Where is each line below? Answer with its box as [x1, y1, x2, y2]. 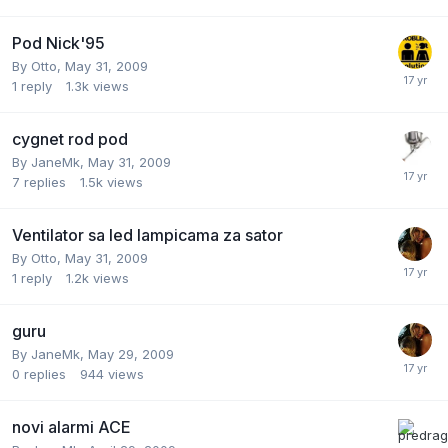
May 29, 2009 [88, 345, 174, 362]
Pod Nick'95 [12, 32, 105, 53]
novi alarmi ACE [12, 416, 131, 437]
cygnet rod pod [12, 128, 128, 149]
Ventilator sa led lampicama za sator [12, 224, 283, 245]
